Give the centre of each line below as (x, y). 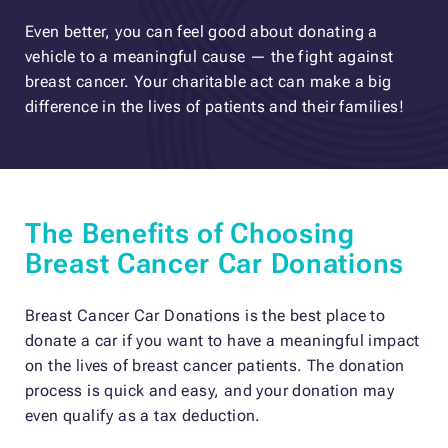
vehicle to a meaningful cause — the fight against (209, 57)
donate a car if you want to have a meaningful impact (222, 341)
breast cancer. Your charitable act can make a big (208, 82)
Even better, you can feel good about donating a (201, 32)
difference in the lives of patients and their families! (214, 107)
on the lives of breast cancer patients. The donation (215, 366)
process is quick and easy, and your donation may (210, 391)
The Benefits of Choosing (190, 234)
